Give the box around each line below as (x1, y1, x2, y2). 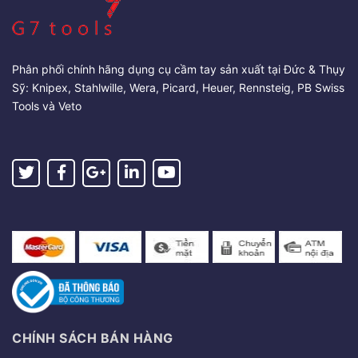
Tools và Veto (12, 98, 82, 113)
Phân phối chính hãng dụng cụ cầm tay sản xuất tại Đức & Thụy (12, 62, 345, 76)
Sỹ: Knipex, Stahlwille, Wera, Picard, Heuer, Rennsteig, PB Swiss (12, 80, 344, 94)
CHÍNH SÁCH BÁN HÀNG (12, 329, 173, 346)
